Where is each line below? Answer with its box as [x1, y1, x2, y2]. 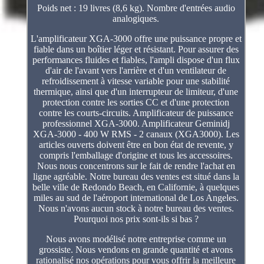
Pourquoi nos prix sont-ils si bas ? [73, 213, 199, 224]
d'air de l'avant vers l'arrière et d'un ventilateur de [45, 65, 227, 75]
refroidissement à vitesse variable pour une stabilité [42, 75, 230, 86]
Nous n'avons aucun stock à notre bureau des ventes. [38, 203, 234, 213]
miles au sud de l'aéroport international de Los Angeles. [33, 192, 239, 203]
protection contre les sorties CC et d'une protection [42, 97, 230, 107]
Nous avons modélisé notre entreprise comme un [45, 233, 226, 244]
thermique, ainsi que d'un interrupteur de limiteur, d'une [34, 86, 239, 97]
